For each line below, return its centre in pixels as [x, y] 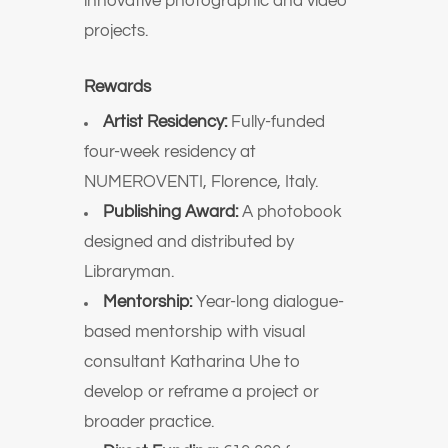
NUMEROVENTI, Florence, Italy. [201, 182]
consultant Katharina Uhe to [192, 362]
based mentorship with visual [194, 332]
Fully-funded [276, 122]
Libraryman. [129, 272]
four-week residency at [170, 152]
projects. [116, 31]
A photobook [290, 212]
